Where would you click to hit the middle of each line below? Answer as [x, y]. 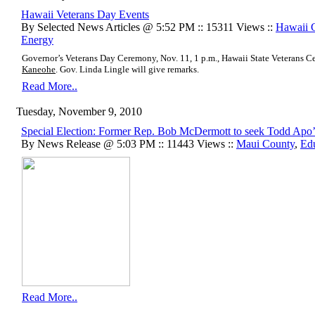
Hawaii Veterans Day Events [85, 14]
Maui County [265, 143]
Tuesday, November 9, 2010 [79, 111]
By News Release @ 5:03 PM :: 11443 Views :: [129, 143]
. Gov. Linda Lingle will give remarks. [127, 69]
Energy [37, 39]
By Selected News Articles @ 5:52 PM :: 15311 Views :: [148, 27]
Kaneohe [39, 69]
